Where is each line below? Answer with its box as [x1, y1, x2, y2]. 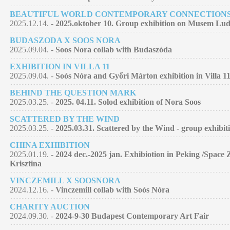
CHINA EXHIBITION [10, 140, 90, 149]
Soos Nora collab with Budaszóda [55, 45, 172, 54]
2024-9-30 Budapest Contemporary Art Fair [55, 211, 209, 220]
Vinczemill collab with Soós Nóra [55, 185, 169, 194]
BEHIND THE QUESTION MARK [10, 88, 136, 97]
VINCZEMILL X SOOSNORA [10, 176, 121, 185]
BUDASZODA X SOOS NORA [10, 35, 121, 45]
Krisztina [10, 159, 42, 168]
